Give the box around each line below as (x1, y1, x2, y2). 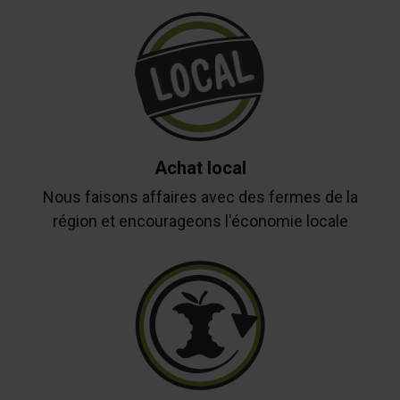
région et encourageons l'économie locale (52, 212, 348, 231)
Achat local (154, 156, 246, 179)
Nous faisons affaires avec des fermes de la (42, 187, 358, 207)
